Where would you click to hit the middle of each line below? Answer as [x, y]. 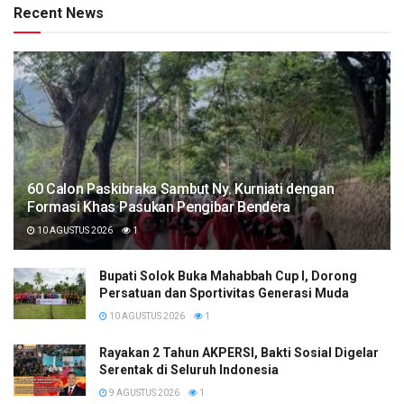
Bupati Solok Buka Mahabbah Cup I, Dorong [228, 275]
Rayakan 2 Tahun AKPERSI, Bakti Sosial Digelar [239, 352]
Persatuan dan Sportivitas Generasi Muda [224, 293]
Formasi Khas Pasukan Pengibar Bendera [159, 207]
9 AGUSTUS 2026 [143, 392]
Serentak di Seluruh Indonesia [189, 369]
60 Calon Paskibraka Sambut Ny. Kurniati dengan [181, 188]
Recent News [59, 13]
